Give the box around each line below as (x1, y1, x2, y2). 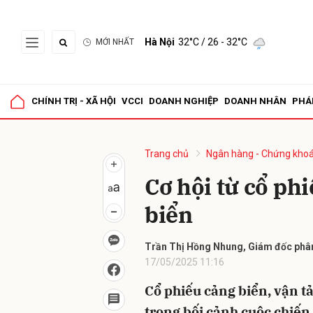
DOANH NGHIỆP (149, 96, 219, 106)
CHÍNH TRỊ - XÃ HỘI (31, 96, 116, 106)
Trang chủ (145, 148, 189, 159)
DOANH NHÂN (224, 96, 286, 106)
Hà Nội (145, 36, 175, 48)
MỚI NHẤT (96, 37, 134, 47)
